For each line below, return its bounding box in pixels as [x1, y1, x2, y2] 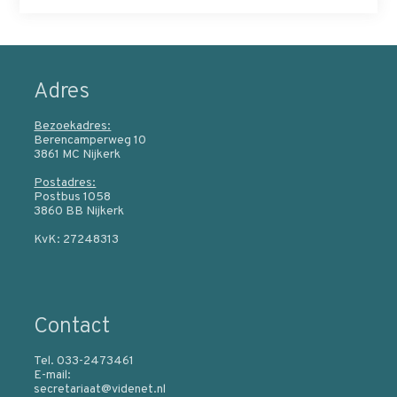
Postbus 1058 [34, 189, 112, 205]
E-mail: [34, 368, 72, 384]
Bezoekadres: [34, 118, 112, 134]
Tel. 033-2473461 [34, 354, 135, 370]
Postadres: [34, 175, 97, 191]
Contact [34, 313, 111, 342]
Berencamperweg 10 [34, 132, 147, 148]
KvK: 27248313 [34, 231, 120, 247]
